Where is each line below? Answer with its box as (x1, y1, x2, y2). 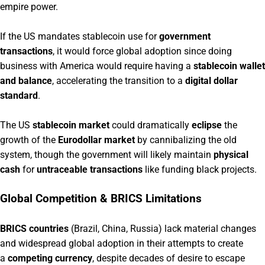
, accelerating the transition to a (52, 75, 185, 86)
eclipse (192, 119, 222, 131)
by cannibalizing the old (135, 134, 237, 146)
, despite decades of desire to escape (92, 252, 245, 264)
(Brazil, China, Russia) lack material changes (69, 222, 256, 234)
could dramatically (109, 119, 192, 131)
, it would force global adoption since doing (53, 45, 232, 57)
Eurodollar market (58, 134, 135, 146)
